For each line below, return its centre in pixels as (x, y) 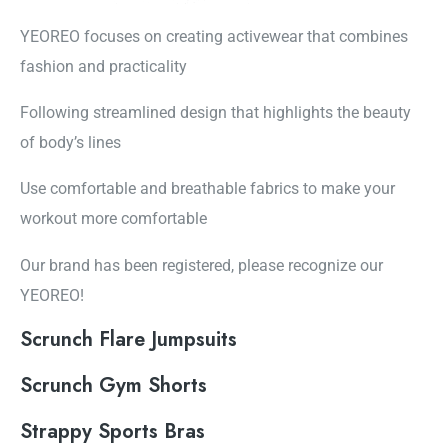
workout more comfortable (113, 219)
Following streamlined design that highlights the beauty (215, 113)
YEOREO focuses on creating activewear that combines (214, 36)
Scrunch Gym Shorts (113, 386)
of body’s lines (70, 143)
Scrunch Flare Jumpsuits (128, 340)
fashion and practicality (103, 66)
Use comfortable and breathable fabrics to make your (207, 189)
